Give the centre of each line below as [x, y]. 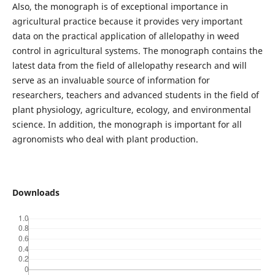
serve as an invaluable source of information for [111, 80]
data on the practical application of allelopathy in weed [126, 36]
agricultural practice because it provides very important [127, 21]
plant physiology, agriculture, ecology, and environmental [131, 109]
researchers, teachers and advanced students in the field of [135, 95]
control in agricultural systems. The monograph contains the [137, 50]
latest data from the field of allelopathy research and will [129, 65]
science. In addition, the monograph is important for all [127, 124]
